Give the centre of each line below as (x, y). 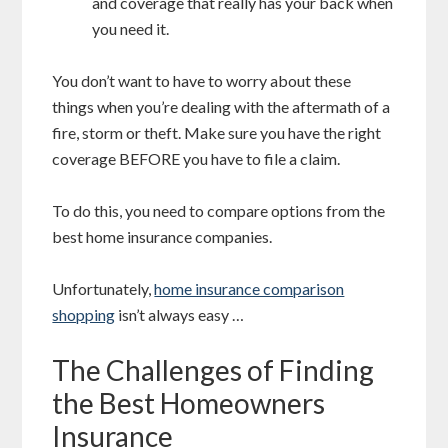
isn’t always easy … (180, 315)
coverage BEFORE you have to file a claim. (196, 159)
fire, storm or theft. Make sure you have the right (217, 133)
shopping (84, 315)
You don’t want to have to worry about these (202, 81)
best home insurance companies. (162, 237)
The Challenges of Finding (213, 370)
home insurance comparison (249, 289)
